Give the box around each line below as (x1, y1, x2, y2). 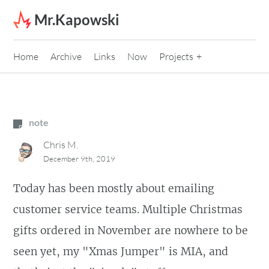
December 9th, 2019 (43, 154, 116, 164)
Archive (50, 50, 82, 62)
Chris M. (43, 139, 79, 151)
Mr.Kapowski (34, 11, 120, 28)
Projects (159, 50, 194, 62)
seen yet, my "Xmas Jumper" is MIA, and (13, 245, 229, 259)
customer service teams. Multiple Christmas (13, 203, 243, 217)
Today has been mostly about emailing (13, 182, 215, 196)
